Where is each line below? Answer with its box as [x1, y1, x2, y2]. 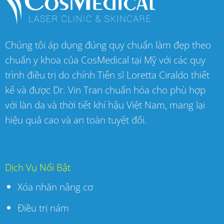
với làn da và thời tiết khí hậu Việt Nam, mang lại [4, 98, 205, 112]
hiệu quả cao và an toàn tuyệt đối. [4, 113, 147, 127]
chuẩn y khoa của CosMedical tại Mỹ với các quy [4, 53, 205, 67]
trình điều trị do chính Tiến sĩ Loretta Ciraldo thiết [4, 68, 209, 82]
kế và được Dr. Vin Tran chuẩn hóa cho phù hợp [4, 83, 205, 97]
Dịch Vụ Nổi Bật [4, 160, 70, 174]
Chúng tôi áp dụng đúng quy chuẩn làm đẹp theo [4, 38, 211, 52]
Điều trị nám [17, 200, 71, 214]
